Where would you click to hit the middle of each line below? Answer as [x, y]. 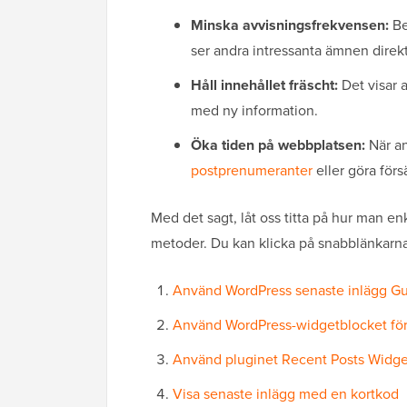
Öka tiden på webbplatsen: [278, 145]
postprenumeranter [252, 171]
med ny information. [254, 111]
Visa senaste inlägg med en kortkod [286, 394]
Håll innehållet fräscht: [264, 85]
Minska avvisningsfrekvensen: [290, 25]
